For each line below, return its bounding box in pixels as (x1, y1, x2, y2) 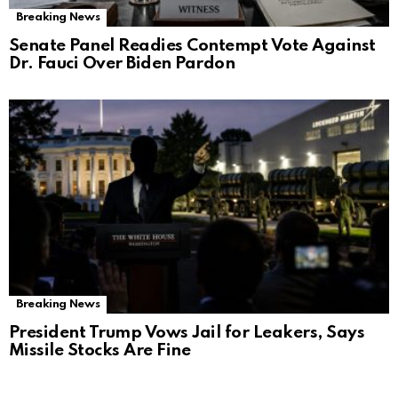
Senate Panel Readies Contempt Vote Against (9, 37, 376, 55)
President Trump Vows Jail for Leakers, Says (9, 324, 365, 342)
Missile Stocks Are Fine (9, 342, 191, 360)
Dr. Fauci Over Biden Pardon (9, 55, 235, 73)
